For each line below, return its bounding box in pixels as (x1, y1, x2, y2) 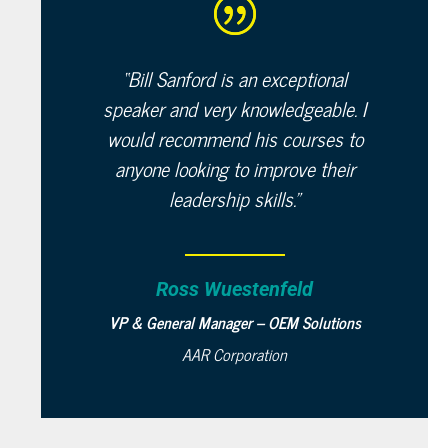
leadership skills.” (169, 182, 301, 215)
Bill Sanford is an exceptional (128, 62, 348, 95)
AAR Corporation (182, 341, 288, 367)
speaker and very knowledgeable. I (103, 92, 367, 125)
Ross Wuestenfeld (156, 277, 314, 301)
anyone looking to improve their (114, 152, 355, 185)
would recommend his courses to (106, 122, 363, 155)
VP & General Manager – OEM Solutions (108, 309, 361, 335)
